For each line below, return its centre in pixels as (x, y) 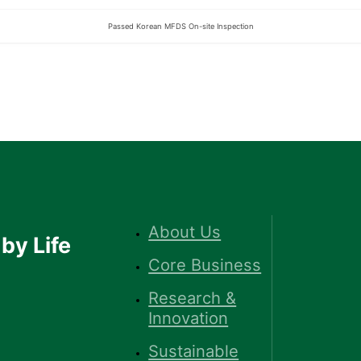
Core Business (205, 264)
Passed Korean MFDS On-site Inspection (180, 26)
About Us (185, 231)
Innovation (189, 318)
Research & (193, 298)
